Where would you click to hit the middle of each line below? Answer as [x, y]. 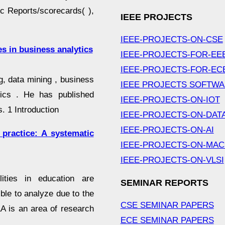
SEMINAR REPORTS [164, 183]
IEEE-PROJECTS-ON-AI [167, 130]
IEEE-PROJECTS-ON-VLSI [172, 160]
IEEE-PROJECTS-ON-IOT [170, 100]
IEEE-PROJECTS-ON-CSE [172, 40]
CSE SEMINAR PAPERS [167, 205]
